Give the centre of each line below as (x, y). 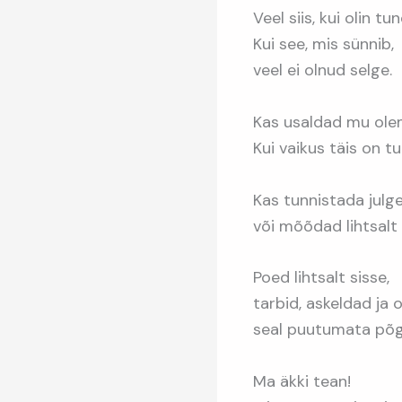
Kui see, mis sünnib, (323, 44)
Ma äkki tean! (302, 382)
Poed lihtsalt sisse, (321, 278)
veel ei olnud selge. (323, 70)
